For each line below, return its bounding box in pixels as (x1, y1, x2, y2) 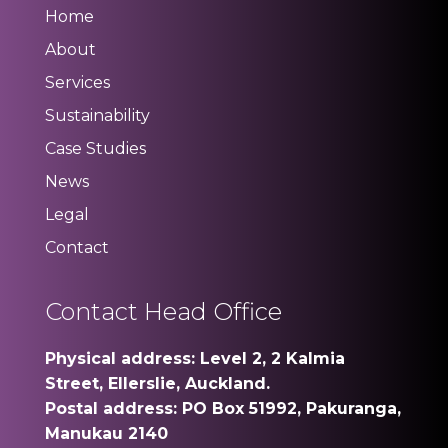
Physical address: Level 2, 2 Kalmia (44, 349, 345, 368)
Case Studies (44, 139, 146, 158)
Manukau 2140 (44, 424, 168, 443)
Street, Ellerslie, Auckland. (44, 374, 270, 393)
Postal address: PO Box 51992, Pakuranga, (44, 399, 401, 418)
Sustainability (44, 106, 150, 125)
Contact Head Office (44, 297, 282, 326)
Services (44, 73, 110, 92)
